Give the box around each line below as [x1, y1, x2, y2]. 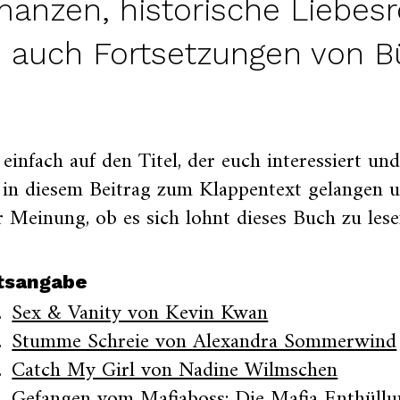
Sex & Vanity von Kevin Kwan [12, 295, 269, 332]
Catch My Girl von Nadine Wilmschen [12, 352, 338, 389]
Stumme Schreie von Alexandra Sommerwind [12, 323, 397, 361]
